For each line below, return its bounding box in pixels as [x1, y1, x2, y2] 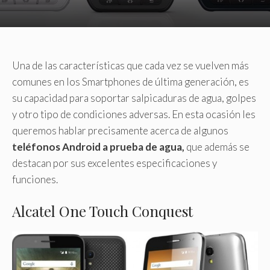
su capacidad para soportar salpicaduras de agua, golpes [12, 91, 256, 104]
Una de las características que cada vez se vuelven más [12, 58, 249, 72]
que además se [184, 140, 250, 153]
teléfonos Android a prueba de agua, [12, 140, 184, 153]
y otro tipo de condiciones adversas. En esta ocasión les [12, 107, 256, 121]
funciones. [12, 172, 58, 186]
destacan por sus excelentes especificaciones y [12, 156, 217, 169]
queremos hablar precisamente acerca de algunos [12, 124, 228, 137]
